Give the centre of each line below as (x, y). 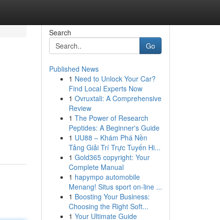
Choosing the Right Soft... (108, 206)
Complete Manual (96, 167)
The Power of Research (111, 118)
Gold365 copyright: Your (112, 157)
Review (80, 108)
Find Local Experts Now (105, 88)
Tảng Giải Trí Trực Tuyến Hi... (114, 147)
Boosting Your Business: (112, 196)
